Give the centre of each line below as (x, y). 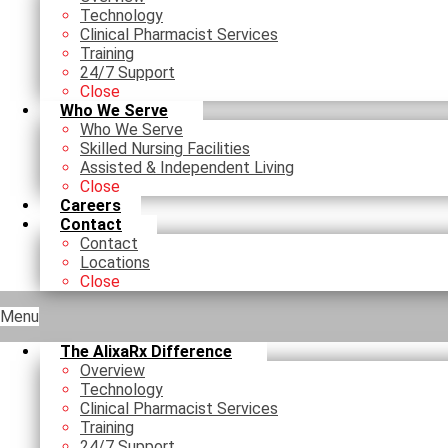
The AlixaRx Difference (146, 352)
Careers (90, 206)
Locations (115, 263)
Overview (112, 371)
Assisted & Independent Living (187, 168)
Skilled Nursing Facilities (165, 149)
